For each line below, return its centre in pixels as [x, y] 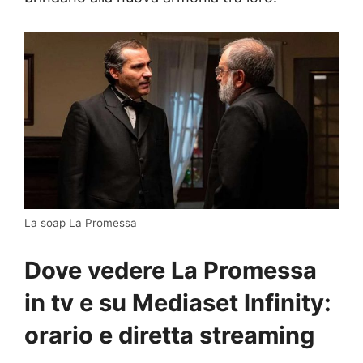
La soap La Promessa [81, 223]
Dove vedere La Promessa [171, 271]
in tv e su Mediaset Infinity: [178, 303]
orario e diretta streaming [169, 335]
